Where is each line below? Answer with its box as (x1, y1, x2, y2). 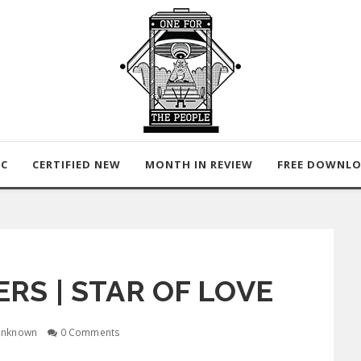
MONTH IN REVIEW (145, 157, 253, 172)
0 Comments (57, 326, 121, 338)
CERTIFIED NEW (32, 157, 121, 172)
